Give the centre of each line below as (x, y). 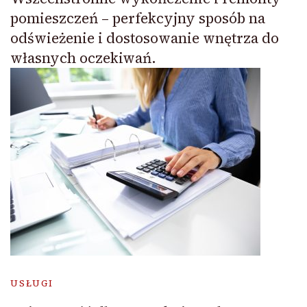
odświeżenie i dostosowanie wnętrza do (145, 38)
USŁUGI (32, 284)
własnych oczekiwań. (83, 58)
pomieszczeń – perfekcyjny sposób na (138, 19)
